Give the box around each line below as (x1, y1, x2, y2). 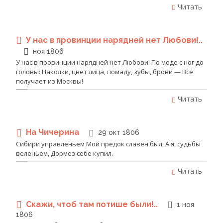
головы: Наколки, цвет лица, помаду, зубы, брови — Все (16, 67, 193, 77)
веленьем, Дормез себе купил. (16, 148, 113, 158)
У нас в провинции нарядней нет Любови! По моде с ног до (16, 58, 204, 67)
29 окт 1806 (98, 128, 139, 137)
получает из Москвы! (16, 77, 83, 86)
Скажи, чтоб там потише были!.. (26, 199, 160, 209)
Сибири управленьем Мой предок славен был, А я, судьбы (16, 139, 201, 148)
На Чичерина (26, 127, 81, 137)
